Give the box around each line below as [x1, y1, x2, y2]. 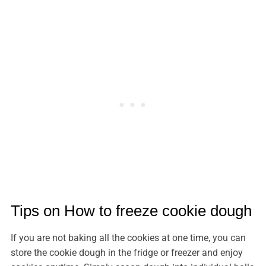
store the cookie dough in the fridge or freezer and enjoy [10, 247, 243, 259]
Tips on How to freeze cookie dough [10, 202, 252, 220]
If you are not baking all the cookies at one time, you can [10, 232, 246, 244]
